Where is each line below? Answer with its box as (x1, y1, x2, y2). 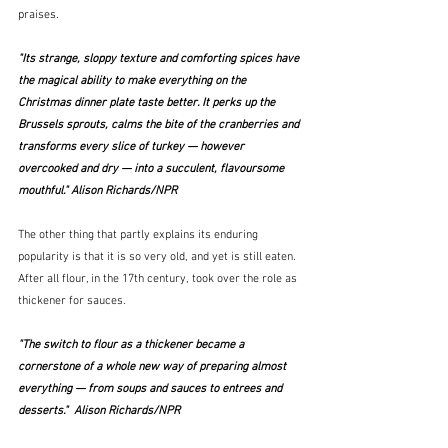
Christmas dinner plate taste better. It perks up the (18, 95, 278, 110)
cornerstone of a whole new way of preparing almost (18, 359, 289, 374)
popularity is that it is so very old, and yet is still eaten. (18, 249, 302, 264)
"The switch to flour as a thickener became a (18, 337, 247, 352)
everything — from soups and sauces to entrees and (18, 381, 285, 396)
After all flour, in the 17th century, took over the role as (18, 271, 300, 286)
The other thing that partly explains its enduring (18, 227, 261, 242)
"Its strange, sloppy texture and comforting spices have (18, 51, 302, 66)
